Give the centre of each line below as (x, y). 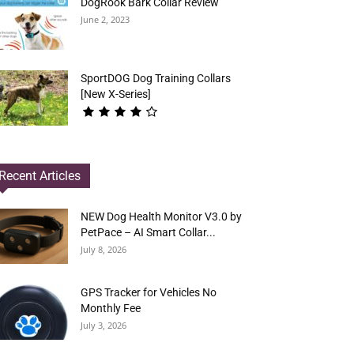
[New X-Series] (116, 94)
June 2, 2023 (105, 19)
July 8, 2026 (104, 249)
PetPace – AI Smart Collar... (148, 232)
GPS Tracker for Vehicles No (149, 292)
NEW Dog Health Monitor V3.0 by (161, 217)
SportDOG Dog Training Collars (156, 78)
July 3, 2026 (104, 325)
